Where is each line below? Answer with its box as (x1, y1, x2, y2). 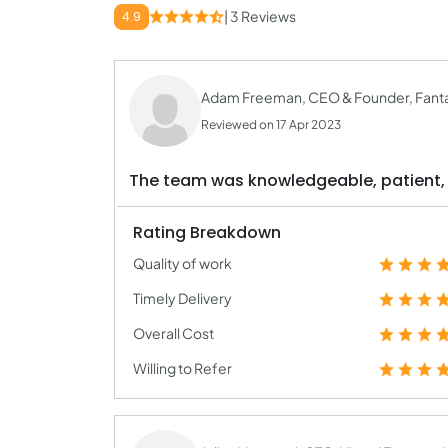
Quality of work (133, 254, 232, 272)
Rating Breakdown (133, 221, 281, 244)
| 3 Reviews (224, 7, 296, 25)
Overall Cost (133, 324, 214, 342)
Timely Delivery (133, 289, 232, 307)
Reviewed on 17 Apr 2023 (201, 117, 341, 132)
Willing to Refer (133, 359, 232, 377)
